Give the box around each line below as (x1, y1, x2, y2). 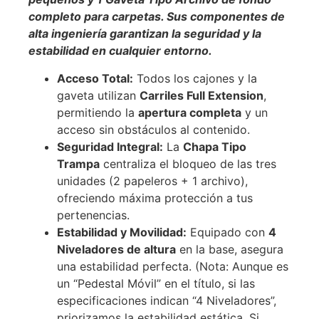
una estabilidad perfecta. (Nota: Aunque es (57, 258, 288, 273)
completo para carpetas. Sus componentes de (28, 9, 285, 24)
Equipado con (187, 224, 268, 239)
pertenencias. (57, 207, 130, 222)
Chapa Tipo (183, 139, 246, 154)
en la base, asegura (176, 241, 283, 256)
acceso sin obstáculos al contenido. (57, 122, 250, 137)
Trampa (57, 156, 100, 171)
